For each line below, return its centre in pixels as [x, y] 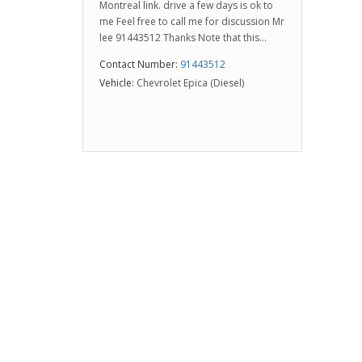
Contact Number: [139, 64]
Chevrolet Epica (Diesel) [190, 83]
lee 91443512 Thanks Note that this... [183, 38]
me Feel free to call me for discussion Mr [192, 21]
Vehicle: [117, 83]
